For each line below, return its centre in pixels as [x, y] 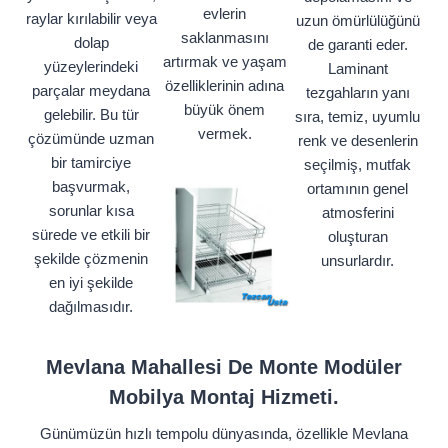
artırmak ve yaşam [224, 62]
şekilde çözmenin [91, 259]
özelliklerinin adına [224, 86]
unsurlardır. [357, 261]
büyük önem [224, 110]
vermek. [224, 134]
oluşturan [357, 237]
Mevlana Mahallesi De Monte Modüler [224, 367]
